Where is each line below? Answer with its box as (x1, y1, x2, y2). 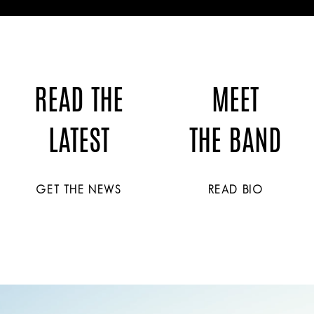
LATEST (48, 120, 109, 161)
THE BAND (189, 120, 282, 161)
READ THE (34, 79, 123, 120)
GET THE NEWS (36, 184, 122, 196)
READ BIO (207, 184, 263, 196)
